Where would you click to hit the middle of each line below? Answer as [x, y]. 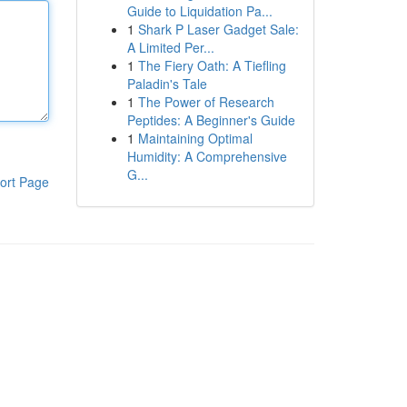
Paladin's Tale [167, 84]
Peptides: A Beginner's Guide [211, 120]
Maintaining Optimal [195, 138]
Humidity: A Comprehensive [207, 156]
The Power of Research [206, 102]
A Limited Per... [170, 47]
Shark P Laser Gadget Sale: [218, 29]
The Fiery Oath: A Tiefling [212, 65]
